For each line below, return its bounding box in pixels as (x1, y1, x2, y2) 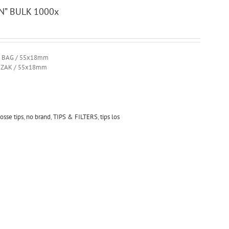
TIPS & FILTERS (53, 112, 98, 121)
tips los (100, 112, 120, 121)
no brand (26, 112, 51, 121)
